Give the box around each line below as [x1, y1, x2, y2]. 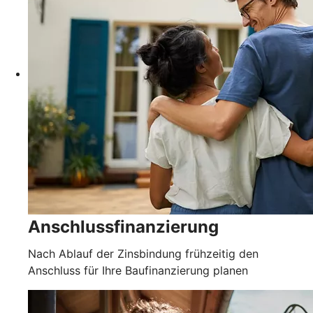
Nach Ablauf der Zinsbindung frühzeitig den [28, 246, 259, 261]
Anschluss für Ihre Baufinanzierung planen [28, 263, 248, 277]
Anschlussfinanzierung [28, 216, 219, 237]
